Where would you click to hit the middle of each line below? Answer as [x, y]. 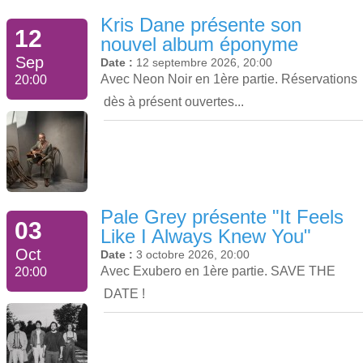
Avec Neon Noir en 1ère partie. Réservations [229, 79]
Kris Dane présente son [201, 24]
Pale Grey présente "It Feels [222, 217]
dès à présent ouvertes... [174, 101]
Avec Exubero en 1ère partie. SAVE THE [218, 271]
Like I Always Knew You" [206, 237]
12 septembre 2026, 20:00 [204, 62]
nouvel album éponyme [199, 44]
